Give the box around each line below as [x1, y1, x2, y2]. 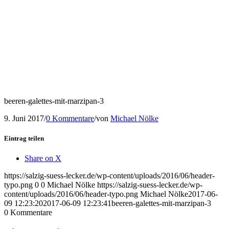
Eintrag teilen [4, 134, 44, 142]
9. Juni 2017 [4, 113, 44, 123]
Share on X [25, 154, 61, 163]
